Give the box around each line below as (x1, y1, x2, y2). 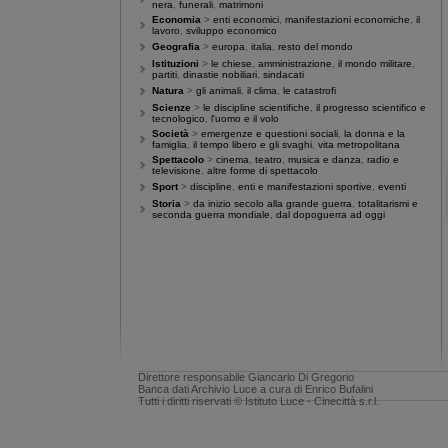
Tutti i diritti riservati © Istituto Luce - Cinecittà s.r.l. (138, 395, 379, 407)
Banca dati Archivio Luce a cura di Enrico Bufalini (138, 383, 373, 395)
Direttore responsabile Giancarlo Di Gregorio (138, 371, 354, 383)
